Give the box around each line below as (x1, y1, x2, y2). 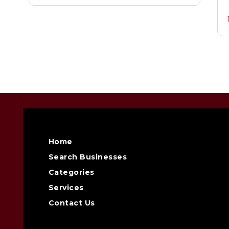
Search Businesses (48, 152, 127, 162)
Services (48, 183, 84, 192)
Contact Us (48, 198, 95, 208)
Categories (48, 168, 95, 177)
